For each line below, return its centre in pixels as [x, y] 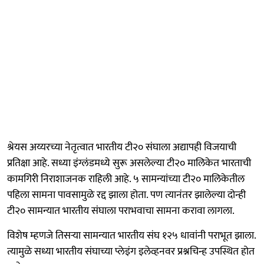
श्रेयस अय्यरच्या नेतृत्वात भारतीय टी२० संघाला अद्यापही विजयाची [122, 147]
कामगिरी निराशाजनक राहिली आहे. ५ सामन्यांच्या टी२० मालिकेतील [126, 179]
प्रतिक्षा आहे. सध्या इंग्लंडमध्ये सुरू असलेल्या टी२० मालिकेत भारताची [129, 163]
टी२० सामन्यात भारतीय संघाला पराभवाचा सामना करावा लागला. [121, 211]
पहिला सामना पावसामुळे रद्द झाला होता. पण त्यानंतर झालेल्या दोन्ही [126, 195]
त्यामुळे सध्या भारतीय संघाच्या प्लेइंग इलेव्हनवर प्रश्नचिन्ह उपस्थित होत [131, 251]
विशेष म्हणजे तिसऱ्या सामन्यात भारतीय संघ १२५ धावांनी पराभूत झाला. [131, 235]
